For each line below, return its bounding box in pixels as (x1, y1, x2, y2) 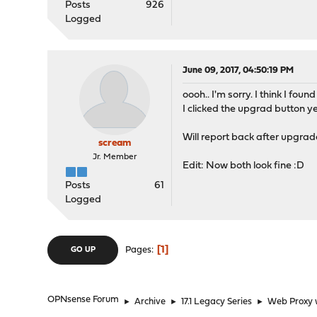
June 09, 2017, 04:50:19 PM (183, 66, 294, 75)
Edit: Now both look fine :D (183, 161, 305, 171)
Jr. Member (93, 153, 137, 161)
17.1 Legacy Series (181, 297, 253, 306)
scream (98, 138, 132, 149)
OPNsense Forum (47, 295, 120, 304)
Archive (134, 297, 166, 306)
